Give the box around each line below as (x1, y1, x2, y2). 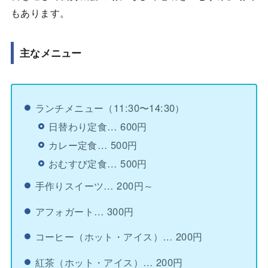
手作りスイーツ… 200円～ (35, 178, 154, 193)
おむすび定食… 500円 (48, 156, 147, 170)
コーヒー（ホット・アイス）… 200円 (35, 229, 203, 244)
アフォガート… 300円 (35, 203, 134, 218)
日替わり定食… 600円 (48, 118, 147, 133)
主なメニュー (19, 45, 82, 60)
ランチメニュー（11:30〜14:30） (35, 100, 185, 115)
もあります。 (10, 5, 70, 20)
